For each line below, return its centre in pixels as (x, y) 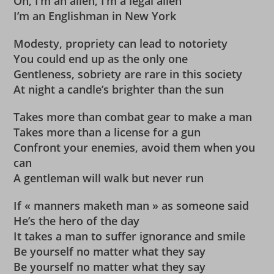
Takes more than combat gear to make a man (133, 117)
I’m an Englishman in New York (95, 16)
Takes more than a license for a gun (107, 132)
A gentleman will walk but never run (109, 178)
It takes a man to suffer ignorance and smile (130, 236)
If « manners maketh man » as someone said (131, 206)
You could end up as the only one (101, 59)
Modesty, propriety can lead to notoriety (121, 43)
